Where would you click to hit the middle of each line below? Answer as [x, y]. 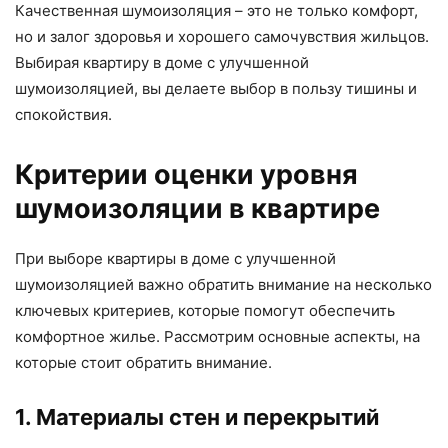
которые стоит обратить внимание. [143, 363]
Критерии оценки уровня [186, 175]
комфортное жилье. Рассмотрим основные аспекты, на [217, 337]
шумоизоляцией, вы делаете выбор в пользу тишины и [216, 89]
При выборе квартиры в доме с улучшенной [175, 259]
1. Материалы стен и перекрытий [197, 417]
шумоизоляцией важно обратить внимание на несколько [223, 285]
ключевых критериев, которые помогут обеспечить [205, 311]
